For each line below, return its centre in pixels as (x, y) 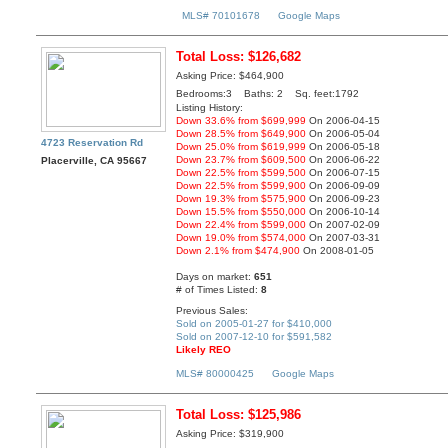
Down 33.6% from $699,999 (241, 121)
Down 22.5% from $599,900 (241, 186)
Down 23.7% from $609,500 (241, 160)
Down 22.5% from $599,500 (241, 173)
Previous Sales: (212, 310)
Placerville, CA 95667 (94, 161)
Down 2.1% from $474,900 (238, 251)
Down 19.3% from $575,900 (241, 199)
